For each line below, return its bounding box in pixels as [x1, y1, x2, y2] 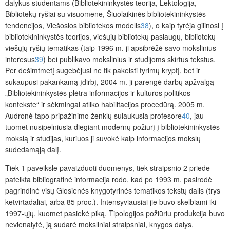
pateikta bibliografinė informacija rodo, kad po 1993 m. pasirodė [5, 174, 212, 185]
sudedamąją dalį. [5, 144, 61, 155]
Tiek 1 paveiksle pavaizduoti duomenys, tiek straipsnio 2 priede [5, 163, 210, 174]
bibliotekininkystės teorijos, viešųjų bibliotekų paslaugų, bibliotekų [5, 31, 216, 42]
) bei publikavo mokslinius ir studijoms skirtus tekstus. [43, 54, 216, 65]
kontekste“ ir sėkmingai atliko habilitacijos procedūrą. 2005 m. [5, 99, 205, 110]
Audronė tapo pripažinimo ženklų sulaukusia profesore [5, 110, 182, 121]
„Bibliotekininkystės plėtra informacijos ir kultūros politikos [5, 88, 190, 99]
